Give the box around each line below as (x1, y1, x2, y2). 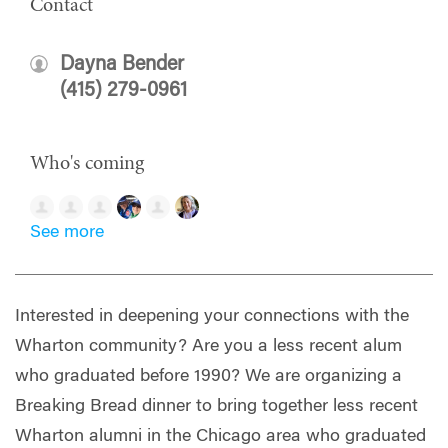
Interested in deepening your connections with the (15, 307, 409, 326)
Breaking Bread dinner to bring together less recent (15, 397, 418, 416)
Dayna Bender (60, 54, 184, 75)
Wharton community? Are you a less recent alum (15, 337, 402, 356)
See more (30, 223, 104, 242)
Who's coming (30, 153, 144, 174)
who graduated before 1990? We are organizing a (15, 367, 402, 386)
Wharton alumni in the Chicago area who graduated (15, 427, 426, 446)
